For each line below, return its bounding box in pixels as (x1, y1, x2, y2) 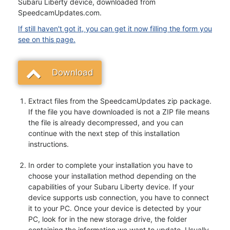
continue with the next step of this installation (28, 129, 180, 138)
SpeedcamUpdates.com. (18, 8, 102, 17)
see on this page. (18, 35, 75, 44)
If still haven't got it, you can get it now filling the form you (18, 24, 212, 33)
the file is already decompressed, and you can (28, 118, 183, 127)
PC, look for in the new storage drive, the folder (28, 215, 187, 223)
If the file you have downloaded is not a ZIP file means (28, 107, 209, 116)
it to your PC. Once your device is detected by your (28, 204, 201, 213)
